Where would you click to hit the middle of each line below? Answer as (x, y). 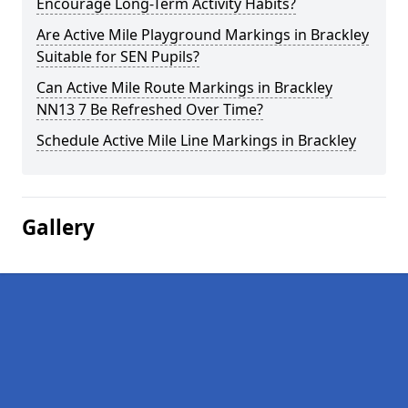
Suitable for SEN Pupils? (118, 56)
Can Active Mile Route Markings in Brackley (184, 87)
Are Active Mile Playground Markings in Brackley (203, 35)
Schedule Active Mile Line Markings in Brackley (196, 140)
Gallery (58, 227)
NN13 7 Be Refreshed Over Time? (150, 109)
